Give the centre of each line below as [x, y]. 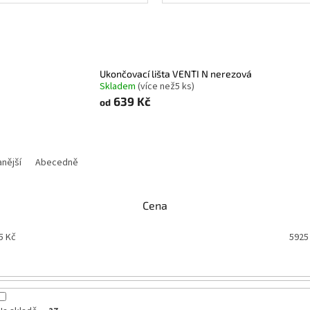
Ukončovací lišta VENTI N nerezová [179, 73]
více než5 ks [166, 86]
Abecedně [57, 163]
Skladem [119, 86]
